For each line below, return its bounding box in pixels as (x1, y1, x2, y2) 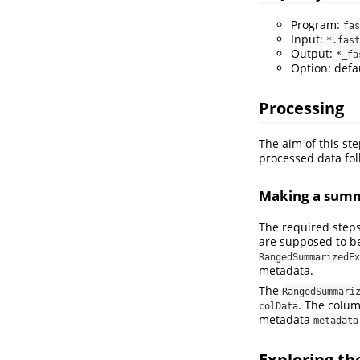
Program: (291, 16, 343, 32)
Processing (259, 96, 344, 119)
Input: (291, 31, 326, 47)
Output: (291, 45, 336, 61)
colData (259, 300, 298, 312)
